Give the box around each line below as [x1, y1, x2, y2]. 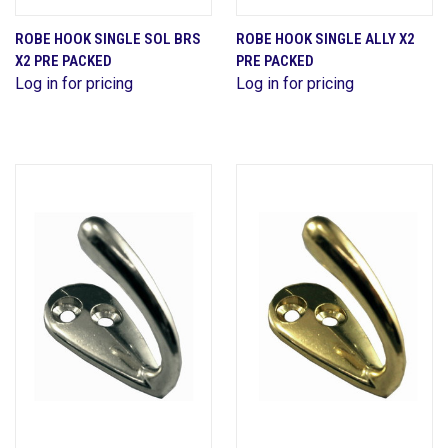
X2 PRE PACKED [15, 51, 112, 70]
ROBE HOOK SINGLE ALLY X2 [236, 29, 415, 48]
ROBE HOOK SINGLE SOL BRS [15, 29, 201, 48]
